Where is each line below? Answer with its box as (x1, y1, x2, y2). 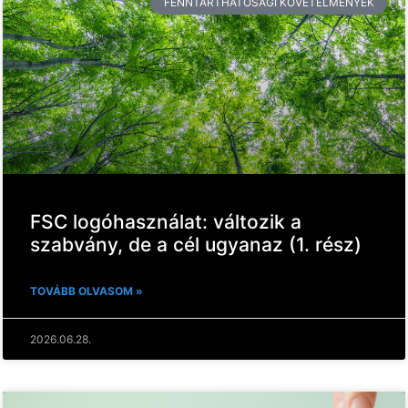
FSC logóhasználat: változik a (30, 209, 301, 233)
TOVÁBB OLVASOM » (30, 283, 143, 298)
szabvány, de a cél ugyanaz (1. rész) (30, 232, 362, 256)
